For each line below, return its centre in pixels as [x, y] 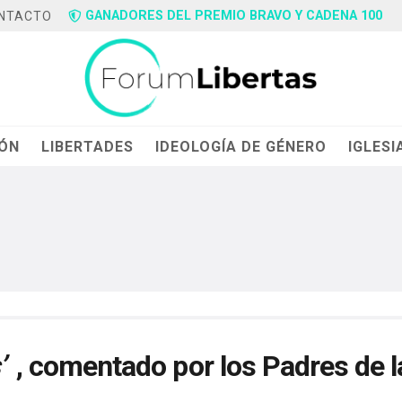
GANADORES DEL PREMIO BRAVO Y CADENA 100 [234, 16]
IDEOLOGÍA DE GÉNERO [241, 146]
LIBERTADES [88, 146]
